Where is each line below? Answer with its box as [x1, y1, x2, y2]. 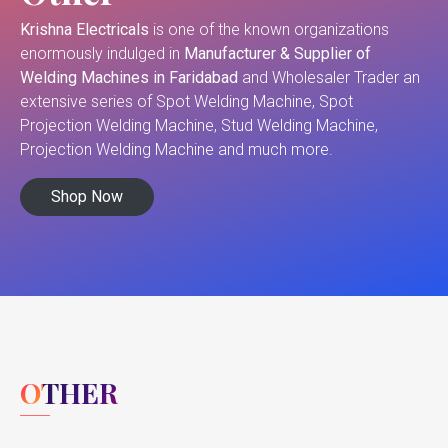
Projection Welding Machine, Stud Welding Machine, [20, 116, 378, 136]
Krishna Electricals [20, 20, 149, 40]
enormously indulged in [20, 44, 184, 64]
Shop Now [51, 187, 123, 207]
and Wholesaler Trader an [242, 68, 420, 88]
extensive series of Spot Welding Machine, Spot [20, 92, 353, 112]
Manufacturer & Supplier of [184, 44, 371, 64]
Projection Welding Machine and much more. [20, 140, 333, 160]
